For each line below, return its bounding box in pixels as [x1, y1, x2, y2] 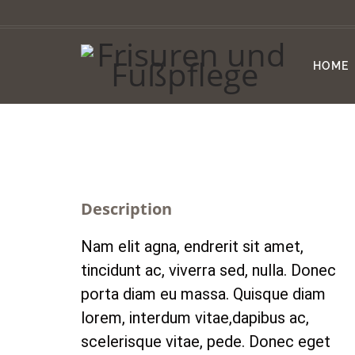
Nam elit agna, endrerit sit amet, [81, 237, 303, 256]
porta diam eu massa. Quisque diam [81, 284, 326, 303]
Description [81, 198, 172, 219]
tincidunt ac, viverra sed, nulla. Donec [81, 261, 336, 280]
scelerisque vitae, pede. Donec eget [81, 332, 330, 351]
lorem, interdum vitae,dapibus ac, [81, 308, 309, 327]
